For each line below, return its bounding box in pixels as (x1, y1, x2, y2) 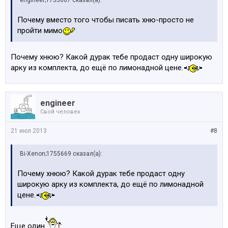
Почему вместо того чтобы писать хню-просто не (17, 15, 194, 24)
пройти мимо (17, 26, 63, 35)
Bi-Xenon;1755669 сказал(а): (20, 150, 102, 157)
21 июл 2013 (11, 127, 47, 134)
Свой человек (40, 108, 80, 115)
